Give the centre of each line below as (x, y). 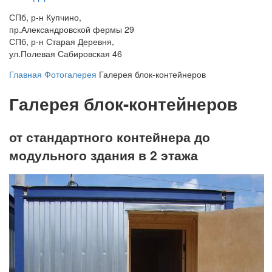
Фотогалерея (70, 74)
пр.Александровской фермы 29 (72, 29)
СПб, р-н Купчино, (45, 17)
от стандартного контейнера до (110, 136)
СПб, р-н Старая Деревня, (62, 42)
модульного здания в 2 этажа (104, 155)
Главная (25, 74)
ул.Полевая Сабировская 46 (66, 54)
